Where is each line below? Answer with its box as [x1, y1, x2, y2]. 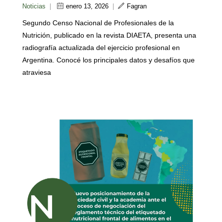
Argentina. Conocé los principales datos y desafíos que [22, 56, 195, 64]
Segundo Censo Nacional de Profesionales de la [22, 19, 174, 27]
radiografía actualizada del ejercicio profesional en [22, 44, 180, 52]
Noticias [22, 2, 46, 10]
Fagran [127, 2, 147, 10]
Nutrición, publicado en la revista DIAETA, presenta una [22, 31, 196, 40]
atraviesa [22, 68, 51, 77]
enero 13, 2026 [66, 2, 109, 10]
